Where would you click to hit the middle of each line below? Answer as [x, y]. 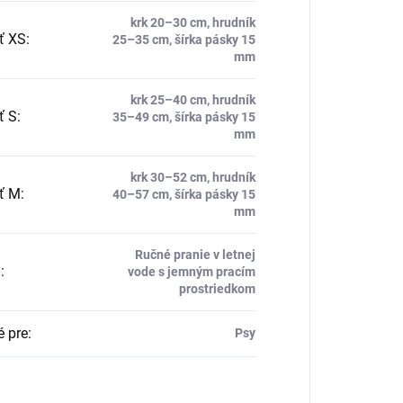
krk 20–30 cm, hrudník [193, 23]
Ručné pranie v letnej [195, 255]
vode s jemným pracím [191, 272]
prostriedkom [217, 289]
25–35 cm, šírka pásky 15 [184, 40]
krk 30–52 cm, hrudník [193, 178]
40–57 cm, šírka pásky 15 [184, 195]
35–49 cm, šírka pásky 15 [184, 117]
